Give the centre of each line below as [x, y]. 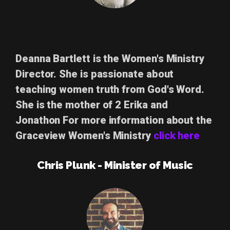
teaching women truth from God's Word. [110, 90]
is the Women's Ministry [148, 59]
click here [177, 136]
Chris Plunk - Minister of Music [115, 165]
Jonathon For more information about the [114, 120]
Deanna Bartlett [54, 59]
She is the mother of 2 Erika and [92, 105]
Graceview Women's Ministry [84, 136]
